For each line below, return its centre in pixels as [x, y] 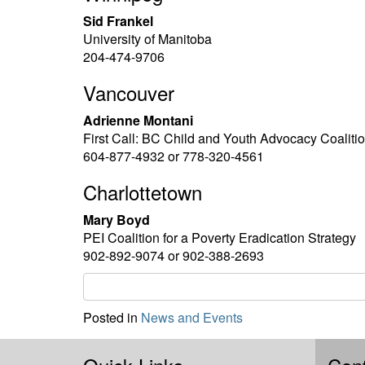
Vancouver [129, 92]
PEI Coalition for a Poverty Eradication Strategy [220, 237]
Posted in [112, 317]
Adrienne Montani [138, 120]
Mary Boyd [117, 220]
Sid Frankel [118, 21]
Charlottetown [143, 192]
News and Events [192, 317]
